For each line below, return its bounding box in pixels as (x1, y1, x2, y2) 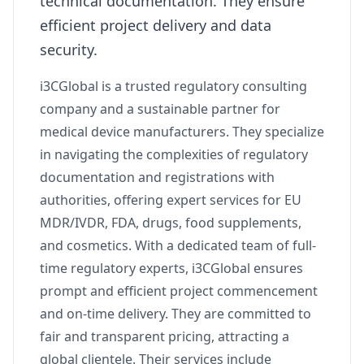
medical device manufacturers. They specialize (40, 123, 324, 141)
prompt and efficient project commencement (40, 282, 318, 300)
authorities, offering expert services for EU (40, 191, 301, 209)
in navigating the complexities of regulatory (40, 145, 308, 163)
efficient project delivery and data (40, 15, 271, 35)
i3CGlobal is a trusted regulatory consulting (40, 77, 307, 95)
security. (40, 40, 97, 59)
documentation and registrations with (40, 168, 275, 186)
